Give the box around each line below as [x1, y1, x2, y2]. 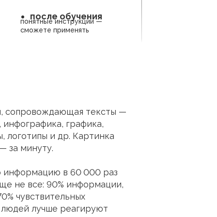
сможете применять [20, 26, 89, 34]
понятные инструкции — [20, 17, 102, 25]
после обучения [30, 11, 102, 21]
